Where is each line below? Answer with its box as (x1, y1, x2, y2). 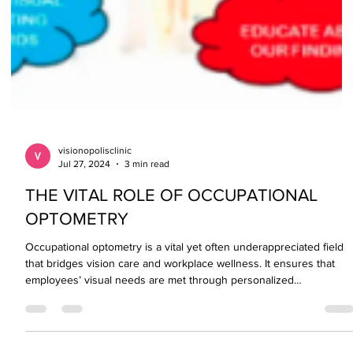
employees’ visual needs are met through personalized (25, 321, 295, 334)
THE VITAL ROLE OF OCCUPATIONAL (25, 233, 318, 252)
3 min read (124, 205, 170, 217)
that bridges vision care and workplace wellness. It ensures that (25, 304, 336, 318)
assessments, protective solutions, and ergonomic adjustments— (25, 337, 342, 351)
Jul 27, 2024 (58, 205, 111, 217)
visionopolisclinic (58, 192, 132, 204)
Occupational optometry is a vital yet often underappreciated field (25, 288, 344, 301)
